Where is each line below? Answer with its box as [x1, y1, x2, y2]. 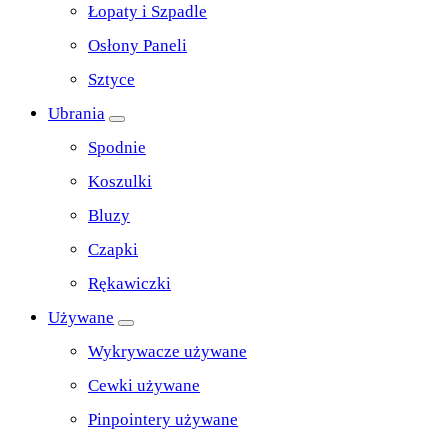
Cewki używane [88, 376, 200, 396]
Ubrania [48, 104, 105, 124]
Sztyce [88, 70, 135, 90]
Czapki [88, 240, 138, 260]
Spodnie [88, 138, 146, 158]
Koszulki [88, 172, 152, 192]
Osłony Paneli [88, 36, 187, 56]
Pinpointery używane [88, 410, 238, 430]
